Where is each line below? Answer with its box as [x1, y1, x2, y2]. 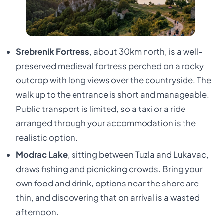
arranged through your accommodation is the [15, 118, 196, 129]
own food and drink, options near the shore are [15, 178, 199, 189]
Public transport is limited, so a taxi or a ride [15, 104, 185, 114]
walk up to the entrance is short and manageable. [15, 89, 209, 100]
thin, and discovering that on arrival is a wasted [15, 192, 200, 203]
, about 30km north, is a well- [89, 46, 202, 57]
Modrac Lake [15, 149, 68, 160]
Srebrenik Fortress [15, 46, 89, 57]
